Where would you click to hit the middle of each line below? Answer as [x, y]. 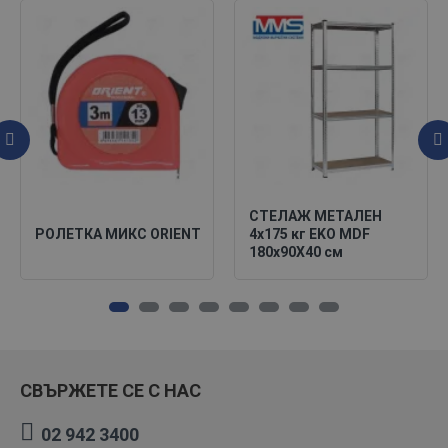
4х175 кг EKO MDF [309, 234]
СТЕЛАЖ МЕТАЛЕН [315, 216]
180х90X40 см [296, 252]
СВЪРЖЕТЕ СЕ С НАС [110, 390]
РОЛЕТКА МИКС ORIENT [118, 234]
